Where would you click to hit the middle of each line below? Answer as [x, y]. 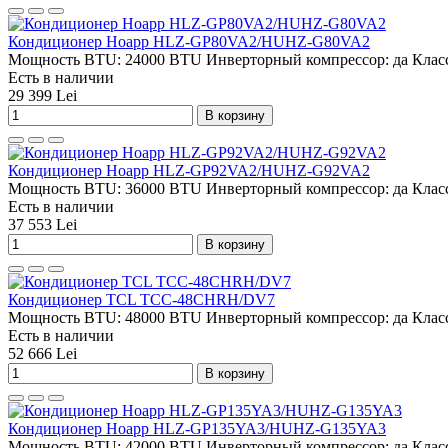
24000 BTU [163, 59]
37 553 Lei [42, 224]
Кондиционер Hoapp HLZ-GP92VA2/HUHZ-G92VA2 [189, 170]
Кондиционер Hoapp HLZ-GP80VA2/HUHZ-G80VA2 [189, 41]
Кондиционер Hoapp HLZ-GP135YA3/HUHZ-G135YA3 [197, 428]
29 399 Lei [42, 95]
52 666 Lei [42, 353]
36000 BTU [163, 188]
